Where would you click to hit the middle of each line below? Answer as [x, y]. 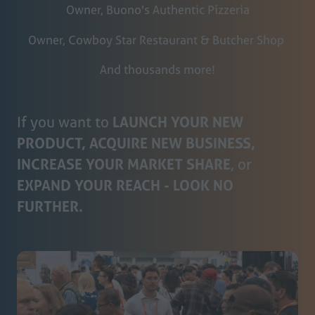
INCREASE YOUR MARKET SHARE [124, 164]
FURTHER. [50, 206]
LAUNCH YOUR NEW [178, 122]
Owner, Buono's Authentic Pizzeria [157, 10]
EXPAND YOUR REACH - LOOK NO [125, 185]
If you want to [65, 122]
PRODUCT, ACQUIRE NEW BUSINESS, [136, 143]
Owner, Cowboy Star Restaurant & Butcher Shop [157, 39]
